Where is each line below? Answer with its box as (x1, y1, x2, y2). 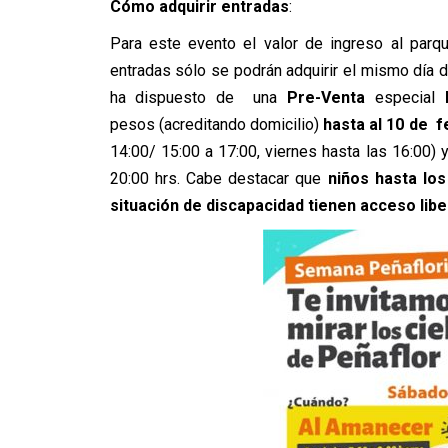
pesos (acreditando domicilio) (109, 115, 319, 134)
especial (365, 88, 445, 107)
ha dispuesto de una (109, 88, 288, 107)
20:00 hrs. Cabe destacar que (109, 169, 328, 188)
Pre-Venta (287, 88, 366, 107)
